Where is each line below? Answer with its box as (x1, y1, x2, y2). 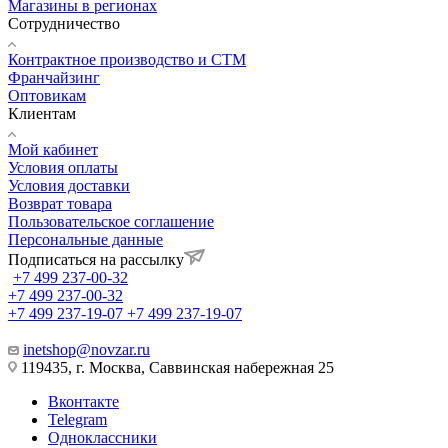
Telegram (48, 411, 107, 429)
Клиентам (8, 105, 76, 123)
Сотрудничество (8, 15, 120, 33)
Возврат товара (8, 195, 112, 213)
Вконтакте (48, 393, 119, 411)
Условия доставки (8, 177, 130, 195)
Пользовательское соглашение (8, 213, 214, 231)
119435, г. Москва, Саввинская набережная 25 (17, 359, 334, 377)
